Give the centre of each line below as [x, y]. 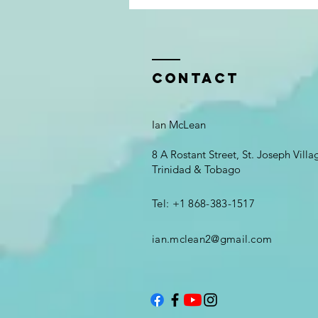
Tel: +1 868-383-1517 [203, 203]
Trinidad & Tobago [196, 169]
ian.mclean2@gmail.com [212, 238]
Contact [196, 78]
